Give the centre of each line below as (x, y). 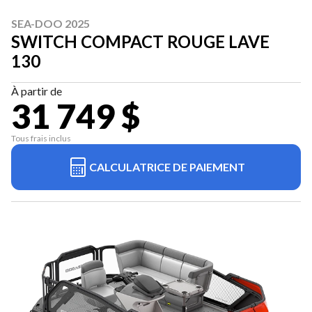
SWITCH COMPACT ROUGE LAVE (140, 42)
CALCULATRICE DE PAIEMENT (167, 167)
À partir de (37, 91)
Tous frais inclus (41, 139)
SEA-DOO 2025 (50, 24)
